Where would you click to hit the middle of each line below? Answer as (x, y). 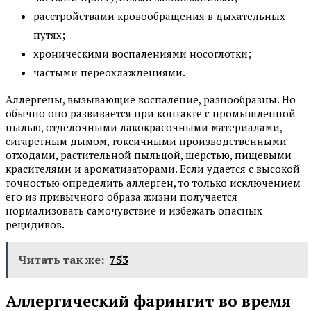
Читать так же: (61, 260)
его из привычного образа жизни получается (121, 197)
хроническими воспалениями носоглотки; (142, 54)
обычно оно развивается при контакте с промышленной (151, 114)
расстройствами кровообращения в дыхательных (159, 16)
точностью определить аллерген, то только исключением (153, 183)
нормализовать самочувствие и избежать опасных (134, 211)
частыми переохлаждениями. (109, 73)
